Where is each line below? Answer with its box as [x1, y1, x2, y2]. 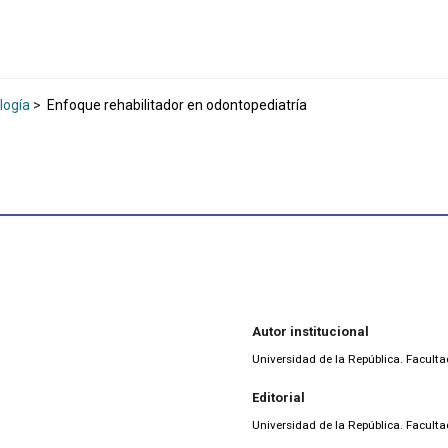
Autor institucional [252, 323, 369, 339]
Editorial [252, 390, 305, 406]
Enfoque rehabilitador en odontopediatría [44, 96, 307, 113]
